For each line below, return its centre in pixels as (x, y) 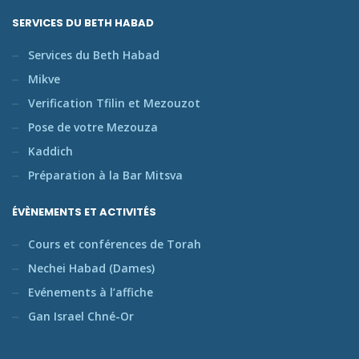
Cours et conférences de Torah (115, 244)
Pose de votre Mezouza (93, 127)
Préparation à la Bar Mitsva (105, 175)
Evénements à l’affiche (91, 292)
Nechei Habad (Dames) (91, 268)
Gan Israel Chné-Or (81, 316)
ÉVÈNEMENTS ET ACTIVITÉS (84, 212)
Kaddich (50, 151)
